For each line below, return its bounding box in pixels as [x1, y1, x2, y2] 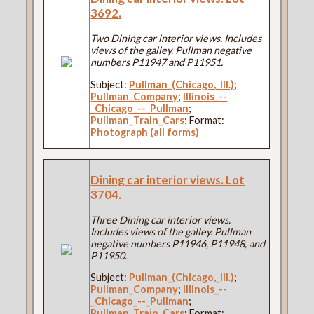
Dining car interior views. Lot [90, 172, 245, 187]
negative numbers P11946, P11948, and [90, 237, 266, 250]
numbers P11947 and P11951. [90, 56, 224, 69]
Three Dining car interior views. [90, 213, 231, 226]
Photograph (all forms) [90, 125, 200, 138]
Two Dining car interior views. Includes [90, 32, 262, 45]
